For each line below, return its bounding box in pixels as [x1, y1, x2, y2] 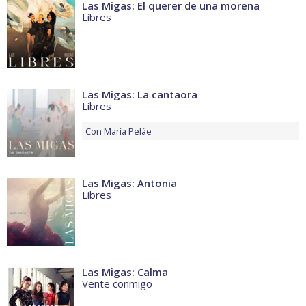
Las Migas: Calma [82, 265, 168, 279]
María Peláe [104, 125, 152, 138]
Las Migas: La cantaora [82, 87, 197, 102]
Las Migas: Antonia [82, 176, 177, 191]
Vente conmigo [82, 277, 152, 291]
